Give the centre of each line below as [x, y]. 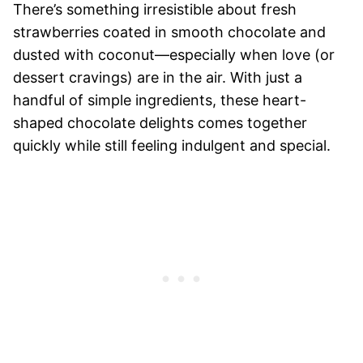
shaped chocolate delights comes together [160, 122]
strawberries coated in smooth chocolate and [169, 32]
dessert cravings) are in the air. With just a [158, 77]
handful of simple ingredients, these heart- [160, 100]
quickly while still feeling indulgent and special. [172, 145]
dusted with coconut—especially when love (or [174, 54]
